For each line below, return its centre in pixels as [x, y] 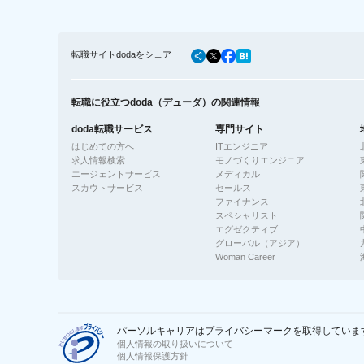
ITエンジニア [242, 146]
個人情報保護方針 [153, 356]
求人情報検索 [98, 160]
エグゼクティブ [247, 229]
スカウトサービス [107, 187]
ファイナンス [243, 201]
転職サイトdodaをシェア [121, 54]
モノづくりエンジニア [260, 160]
